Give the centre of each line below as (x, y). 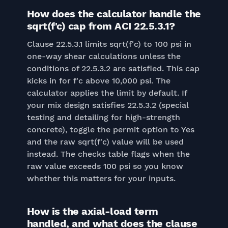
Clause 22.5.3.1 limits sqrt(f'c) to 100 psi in (109, 44)
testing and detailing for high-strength (103, 117)
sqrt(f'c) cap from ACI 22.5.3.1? (101, 26)
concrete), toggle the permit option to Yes (110, 130)
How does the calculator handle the (114, 14)
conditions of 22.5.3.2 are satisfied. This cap (113, 68)
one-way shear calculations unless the (104, 56)
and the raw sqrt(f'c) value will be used (105, 142)
